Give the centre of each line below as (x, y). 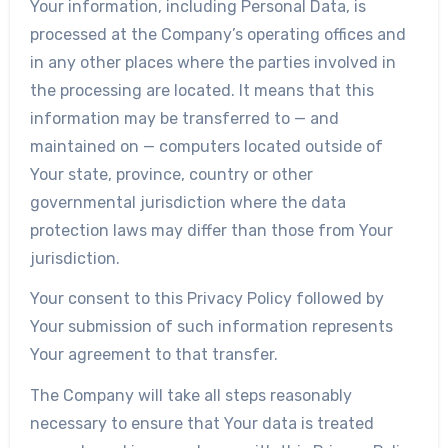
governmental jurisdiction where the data (187, 202)
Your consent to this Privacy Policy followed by (206, 299)
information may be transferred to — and (184, 118)
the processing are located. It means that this (201, 90)
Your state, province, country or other (171, 174)
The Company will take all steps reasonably (190, 396)
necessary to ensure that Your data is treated (201, 424)
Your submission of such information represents (211, 327)
